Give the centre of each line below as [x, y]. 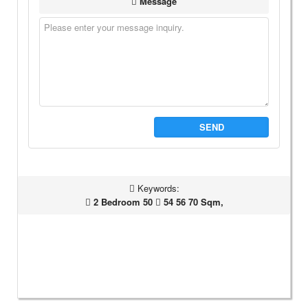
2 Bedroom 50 [121, 201]
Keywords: [157, 188]
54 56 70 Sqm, [192, 201]
